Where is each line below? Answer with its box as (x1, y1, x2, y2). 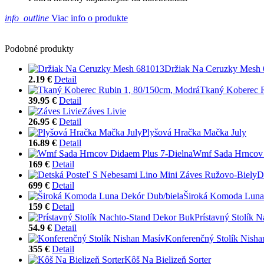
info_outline (5, 12, 49, 23)
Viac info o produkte (49, 12, 128, 23)
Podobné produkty (5, 43, 74, 54)
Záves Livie (82, 105, 126, 116)
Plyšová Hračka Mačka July (142, 127, 246, 137)
